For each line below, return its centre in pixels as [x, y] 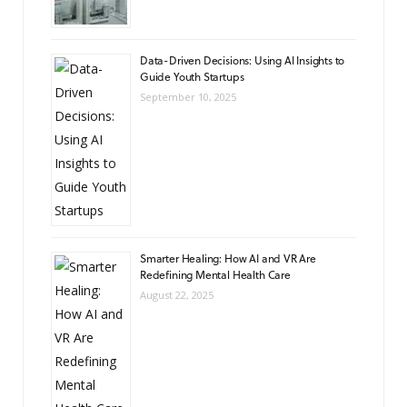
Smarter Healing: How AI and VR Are [228, 258]
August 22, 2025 [177, 294]
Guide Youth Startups [192, 76]
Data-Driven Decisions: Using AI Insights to [243, 60]
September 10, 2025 [188, 96]
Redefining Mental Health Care [215, 274]
